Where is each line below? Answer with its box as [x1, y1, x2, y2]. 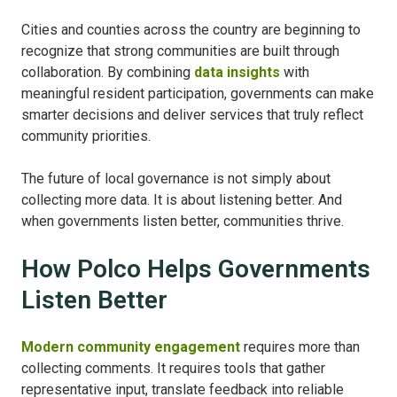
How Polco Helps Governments [21, 254, 370, 284]
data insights [194, 64, 280, 82]
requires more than [240, 339, 360, 356]
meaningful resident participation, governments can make [21, 85, 374, 103]
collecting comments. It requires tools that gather [21, 360, 325, 378]
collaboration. [21, 64, 107, 82]
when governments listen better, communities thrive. [21, 213, 344, 230]
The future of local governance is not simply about [21, 170, 331, 188]
